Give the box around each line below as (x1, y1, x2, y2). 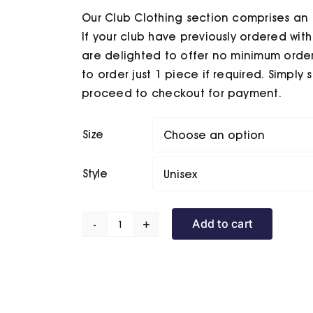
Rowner (119, 226, 161, 240)
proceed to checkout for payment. (82, 87, 282, 101)
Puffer (119, 263, 153, 277)
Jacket (119, 282, 159, 296)
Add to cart (192, 217, 253, 231)
